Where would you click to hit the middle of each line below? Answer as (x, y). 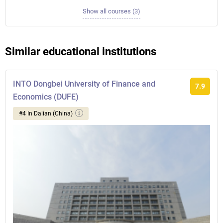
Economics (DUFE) (46, 97)
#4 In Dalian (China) (46, 113)
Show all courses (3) (111, 11)
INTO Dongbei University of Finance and (84, 84)
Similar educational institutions (81, 52)
